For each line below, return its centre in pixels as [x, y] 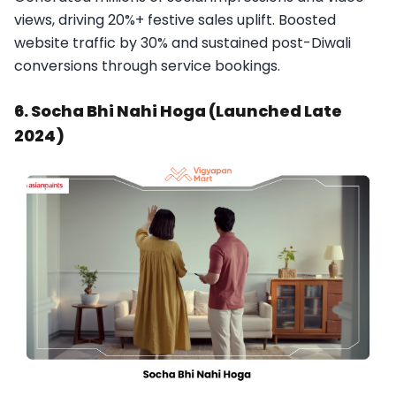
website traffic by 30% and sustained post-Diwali [183, 42]
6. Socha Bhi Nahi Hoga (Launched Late [178, 110]
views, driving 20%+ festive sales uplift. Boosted [175, 19]
